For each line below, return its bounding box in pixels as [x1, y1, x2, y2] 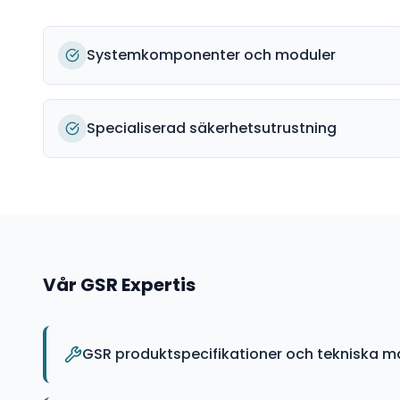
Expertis [118, 272, 196, 297]
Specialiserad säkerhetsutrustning [87, 118, 337, 138]
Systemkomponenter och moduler [87, 45, 336, 65]
